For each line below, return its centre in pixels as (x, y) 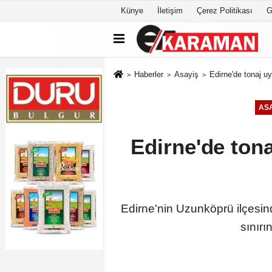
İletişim (170, 11)
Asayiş (186, 74)
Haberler (148, 74)
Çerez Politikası (225, 11)
